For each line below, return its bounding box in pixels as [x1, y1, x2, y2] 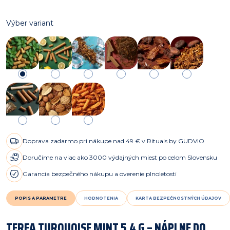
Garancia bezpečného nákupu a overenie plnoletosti [23, 170, 177, 178]
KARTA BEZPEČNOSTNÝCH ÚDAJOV [136, 195, 221, 201]
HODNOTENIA [84, 195, 118, 201]
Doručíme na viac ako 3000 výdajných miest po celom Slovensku [23, 154, 217, 162]
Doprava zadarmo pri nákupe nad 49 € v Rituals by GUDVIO [23, 137, 204, 145]
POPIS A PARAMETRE [15, 195, 67, 201]
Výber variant [6, 18, 53, 28]
